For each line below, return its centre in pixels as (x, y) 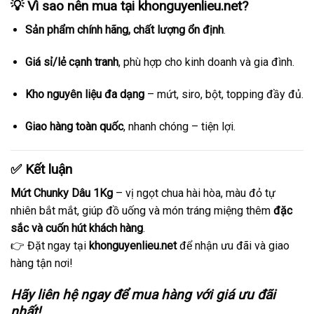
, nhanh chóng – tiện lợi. (179, 126)
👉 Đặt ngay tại (50, 246)
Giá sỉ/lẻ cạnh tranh (71, 62)
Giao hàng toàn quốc (74, 126)
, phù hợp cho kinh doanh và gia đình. (206, 62)
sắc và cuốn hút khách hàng (77, 228)
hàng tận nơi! (42, 264)
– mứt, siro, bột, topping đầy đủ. (224, 95)
